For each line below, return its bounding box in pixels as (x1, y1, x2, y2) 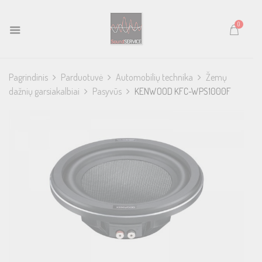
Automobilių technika (116, 71, 193, 83)
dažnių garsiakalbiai (9, 85, 80, 97)
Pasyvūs (92, 85, 122, 97)
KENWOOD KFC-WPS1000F (135, 85, 231, 97)
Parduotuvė (61, 71, 103, 83)
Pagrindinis (9, 71, 48, 83)
